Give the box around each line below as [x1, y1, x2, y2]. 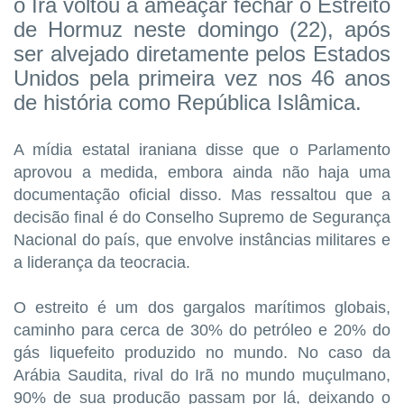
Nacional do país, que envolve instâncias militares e [14, 231, 390, 250]
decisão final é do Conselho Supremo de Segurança [14, 208, 390, 227]
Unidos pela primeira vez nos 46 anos [14, 66, 390, 91]
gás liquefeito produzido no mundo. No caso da [14, 344, 390, 363]
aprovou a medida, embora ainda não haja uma [14, 163, 390, 182]
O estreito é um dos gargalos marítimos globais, [14, 298, 390, 317]
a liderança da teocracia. [14, 253, 190, 272]
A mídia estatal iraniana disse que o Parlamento [14, 141, 390, 160]
